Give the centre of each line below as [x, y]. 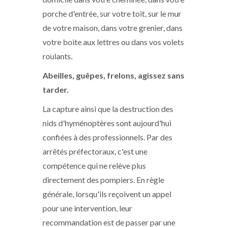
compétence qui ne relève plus [94, 165]
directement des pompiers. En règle [103, 180]
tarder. [56, 89]
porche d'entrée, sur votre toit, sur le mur [112, 13]
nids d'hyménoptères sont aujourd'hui [107, 123]
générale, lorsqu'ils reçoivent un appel [107, 194]
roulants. [58, 56]
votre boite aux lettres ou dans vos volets [113, 42]
